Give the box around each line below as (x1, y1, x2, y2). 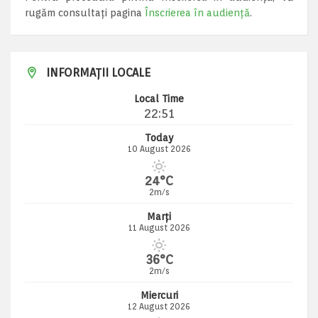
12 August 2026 (128, 301, 190, 312)
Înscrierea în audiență (145, 7, 250, 18)
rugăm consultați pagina (25, 7, 145, 18)
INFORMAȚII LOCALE (46, 66, 150, 79)
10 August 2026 (127, 143, 191, 154)
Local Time (134, 93, 184, 104)
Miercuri (140, 290, 178, 301)
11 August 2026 (128, 222, 190, 233)
